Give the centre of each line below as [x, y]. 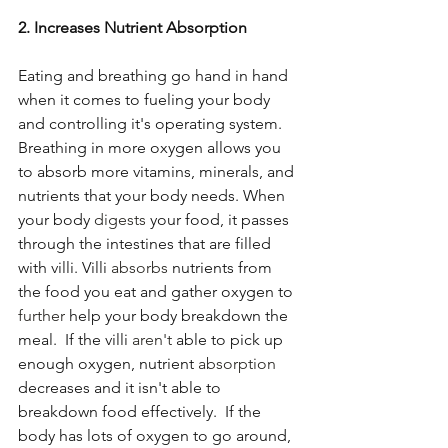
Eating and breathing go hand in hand [155, 76]
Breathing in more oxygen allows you [151, 148]
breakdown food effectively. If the [141, 412]
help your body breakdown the [178, 316]
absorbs [139, 268]
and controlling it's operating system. [152, 124]
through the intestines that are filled [146, 244]
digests [120, 220]
